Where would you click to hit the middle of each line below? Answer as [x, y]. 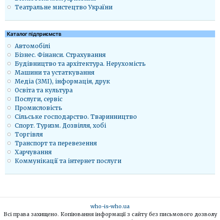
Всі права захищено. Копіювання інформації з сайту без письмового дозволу [110, 214]
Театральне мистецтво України [64, 7]
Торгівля [29, 134]
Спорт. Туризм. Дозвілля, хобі [60, 125]
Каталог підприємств [34, 34]
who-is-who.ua [110, 206]
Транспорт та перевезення [56, 143]
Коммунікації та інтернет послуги [68, 161]
